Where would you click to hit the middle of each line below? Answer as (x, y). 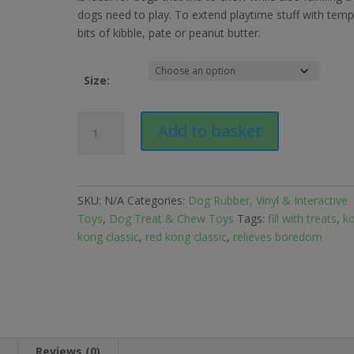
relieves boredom (278, 237)
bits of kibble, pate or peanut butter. (169, 33)
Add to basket (210, 131)
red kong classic (186, 237)
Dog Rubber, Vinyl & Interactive (268, 200)
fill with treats (303, 218)
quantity (98, 192)
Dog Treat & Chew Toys (172, 218)
